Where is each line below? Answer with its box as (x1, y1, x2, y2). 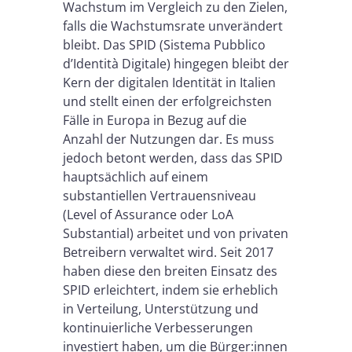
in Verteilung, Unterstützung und (63, 300, 258, 318)
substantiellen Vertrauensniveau (63, 187, 256, 205)
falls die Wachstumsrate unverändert (63, 17, 283, 35)
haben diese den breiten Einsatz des (63, 262, 277, 280)
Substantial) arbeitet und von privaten (63, 225, 288, 243)
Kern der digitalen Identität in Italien (63, 74, 276, 92)
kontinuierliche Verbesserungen (63, 319, 253, 337)
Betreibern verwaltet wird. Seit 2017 (63, 244, 273, 262)
